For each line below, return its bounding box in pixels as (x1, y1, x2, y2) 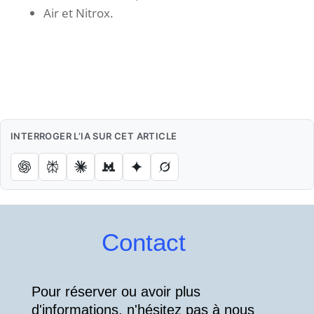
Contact (101, 228, 186, 256)
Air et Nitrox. (43, 5, 114, 21)
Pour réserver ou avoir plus (31, 284, 200, 299)
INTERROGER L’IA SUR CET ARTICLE (11, 130, 177, 142)
